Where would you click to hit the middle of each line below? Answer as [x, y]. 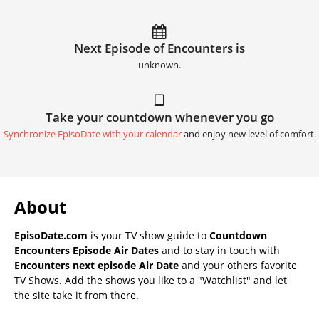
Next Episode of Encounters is [159, 48]
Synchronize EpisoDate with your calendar [92, 134]
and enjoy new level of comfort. [249, 134]
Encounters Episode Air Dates [87, 250]
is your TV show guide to [148, 235]
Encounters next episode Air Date [96, 265]
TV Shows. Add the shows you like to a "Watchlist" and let [151, 280]
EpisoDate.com [51, 235]
